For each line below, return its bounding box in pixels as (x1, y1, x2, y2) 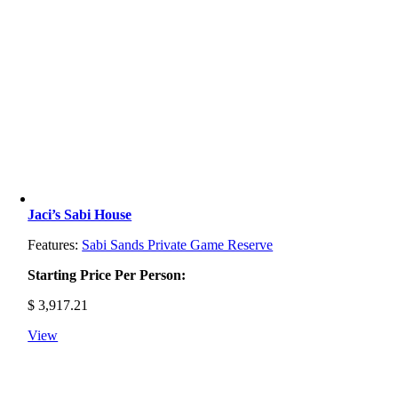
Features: (28, 236, 83, 252)
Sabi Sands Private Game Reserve (82, 236, 274, 252)
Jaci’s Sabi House (28, 206, 132, 222)
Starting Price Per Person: (28, 267, 187, 283)
